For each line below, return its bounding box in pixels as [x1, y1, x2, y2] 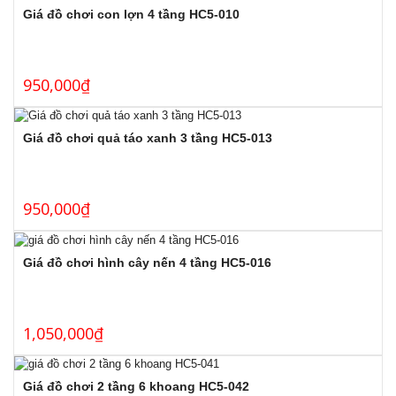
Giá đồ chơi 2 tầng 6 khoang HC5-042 [23, 379, 249, 394]
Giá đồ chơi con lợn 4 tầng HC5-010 [23, 6, 240, 21]
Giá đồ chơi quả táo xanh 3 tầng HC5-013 [23, 131, 272, 146]
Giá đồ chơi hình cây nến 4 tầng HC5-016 [23, 255, 271, 270]
